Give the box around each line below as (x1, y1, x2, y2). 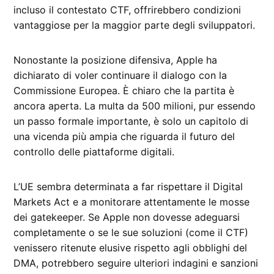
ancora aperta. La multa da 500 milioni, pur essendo (13, 99, 256, 112)
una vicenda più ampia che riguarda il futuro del (13, 130, 235, 143)
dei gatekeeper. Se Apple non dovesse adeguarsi (13, 210, 240, 223)
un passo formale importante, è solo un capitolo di (13, 114, 249, 127)
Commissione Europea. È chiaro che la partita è (13, 84, 235, 97)
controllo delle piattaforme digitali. (13, 145, 175, 158)
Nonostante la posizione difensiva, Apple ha (13, 53, 218, 66)
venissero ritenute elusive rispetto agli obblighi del (13, 241, 248, 254)
